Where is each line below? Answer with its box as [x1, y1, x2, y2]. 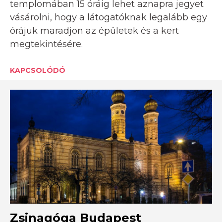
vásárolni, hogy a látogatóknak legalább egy [10, 12, 207, 23]
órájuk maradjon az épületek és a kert [10, 25, 179, 37]
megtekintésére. [10, 39, 83, 50]
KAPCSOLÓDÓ [10, 66, 65, 75]
